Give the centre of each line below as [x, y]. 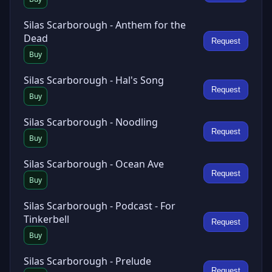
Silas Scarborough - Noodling [91, 122]
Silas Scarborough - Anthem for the [105, 25]
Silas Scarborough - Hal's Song [94, 80]
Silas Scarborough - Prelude [87, 261]
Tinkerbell [46, 219]
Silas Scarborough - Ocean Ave [94, 164]
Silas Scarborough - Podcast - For [100, 206]
